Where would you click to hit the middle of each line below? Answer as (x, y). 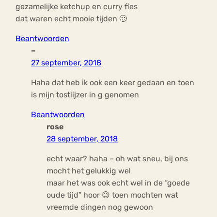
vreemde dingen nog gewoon (100, 207)
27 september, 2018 (66, 63)
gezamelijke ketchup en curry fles (77, 7)
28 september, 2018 (82, 139)
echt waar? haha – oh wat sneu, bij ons (117, 159)
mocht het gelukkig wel (89, 171)
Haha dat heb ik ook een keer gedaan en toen (113, 83)
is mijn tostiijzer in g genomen (85, 95)
